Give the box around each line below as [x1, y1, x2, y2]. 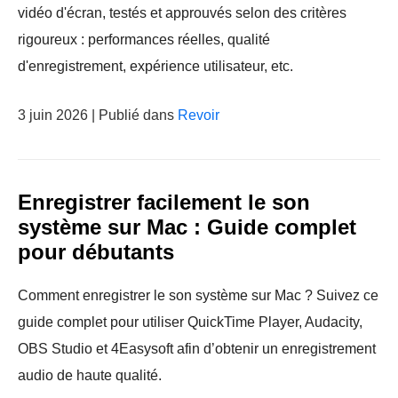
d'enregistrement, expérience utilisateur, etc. [18, 59, 293, 74]
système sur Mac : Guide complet [18, 215, 356, 239]
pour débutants [18, 240, 174, 264]
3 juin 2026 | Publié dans [18, 107, 178, 123]
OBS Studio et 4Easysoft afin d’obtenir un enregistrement [18, 341, 376, 356]
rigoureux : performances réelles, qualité [18, 32, 270, 47]
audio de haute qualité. [18, 368, 162, 383]
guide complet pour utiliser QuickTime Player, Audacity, [18, 314, 362, 330]
